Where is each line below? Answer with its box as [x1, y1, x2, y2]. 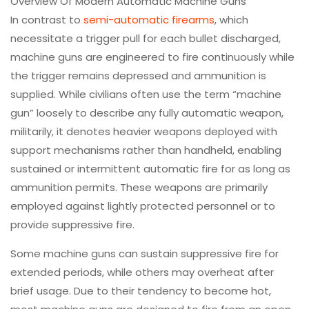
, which [215, 12, 248, 27]
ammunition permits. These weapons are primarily [10, 179, 268, 195]
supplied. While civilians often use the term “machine [10, 86, 281, 101]
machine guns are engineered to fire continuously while [10, 49, 295, 64]
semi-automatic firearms [83, 12, 215, 27]
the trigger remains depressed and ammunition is [10, 68, 266, 83]
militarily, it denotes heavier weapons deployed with [10, 123, 277, 139]
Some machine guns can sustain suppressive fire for [10, 246, 279, 261]
